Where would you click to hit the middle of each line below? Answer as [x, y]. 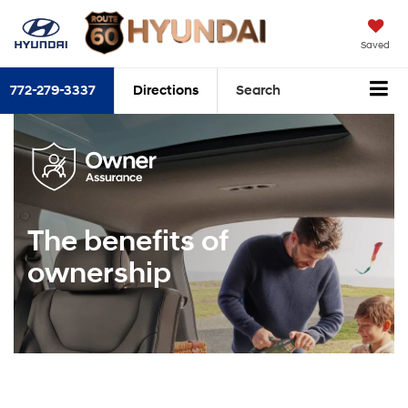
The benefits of [128, 242]
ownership [99, 274]
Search [258, 91]
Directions [166, 91]
